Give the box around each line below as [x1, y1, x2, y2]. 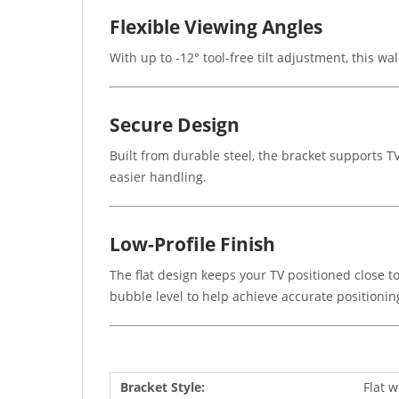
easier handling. [110, 167, 207, 185]
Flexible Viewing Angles [110, 13, 322, 39]
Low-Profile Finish [110, 231, 275, 256]
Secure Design [110, 111, 240, 137]
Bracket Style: [120, 378, 205, 395]
